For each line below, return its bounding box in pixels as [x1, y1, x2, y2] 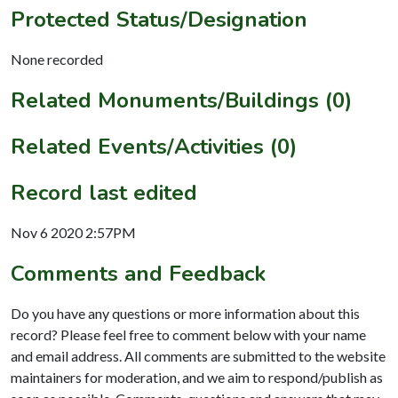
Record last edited [11, 178, 197, 207]
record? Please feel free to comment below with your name [11, 325, 366, 343]
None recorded [11, 50, 103, 68]
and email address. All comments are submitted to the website [11, 346, 386, 364]
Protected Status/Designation [11, 4, 307, 34]
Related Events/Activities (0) [11, 131, 297, 161]
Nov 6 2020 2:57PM [11, 223, 136, 241]
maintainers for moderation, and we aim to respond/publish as [11, 368, 383, 386]
